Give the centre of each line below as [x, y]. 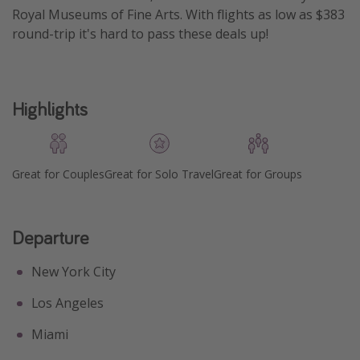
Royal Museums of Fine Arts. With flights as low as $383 [178, 14]
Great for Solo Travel [159, 174]
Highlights [50, 109]
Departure [50, 238]
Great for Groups [258, 174]
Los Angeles [67, 303]
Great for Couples [58, 174]
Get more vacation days [82, 22]
